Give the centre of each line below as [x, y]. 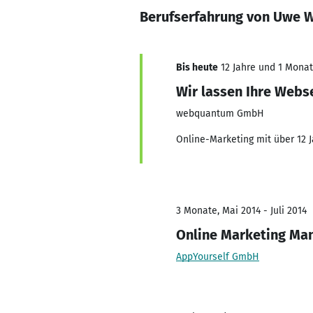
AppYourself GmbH [218, 257]
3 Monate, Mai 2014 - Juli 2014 [241, 211]
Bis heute [197, 67]
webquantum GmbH [220, 114]
